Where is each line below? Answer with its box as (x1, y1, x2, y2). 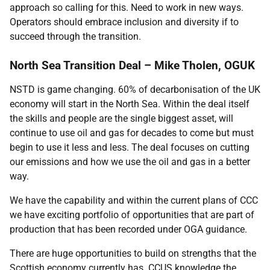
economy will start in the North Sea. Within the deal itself (10, 98, 250, 110)
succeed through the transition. (10, 31, 141, 42)
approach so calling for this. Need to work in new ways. (10, 2, 243, 13)
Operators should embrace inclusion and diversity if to (10, 16, 239, 28)
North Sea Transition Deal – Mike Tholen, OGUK (10, 58, 255, 72)
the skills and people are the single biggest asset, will (10, 113, 233, 124)
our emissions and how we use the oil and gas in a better (10, 156, 250, 168)
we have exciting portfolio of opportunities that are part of (10, 209, 254, 221)
